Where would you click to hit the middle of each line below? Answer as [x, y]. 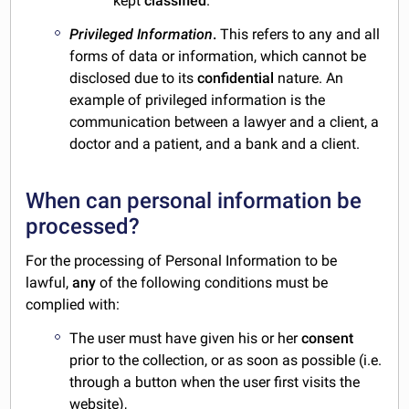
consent [328, 338]
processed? [83, 226]
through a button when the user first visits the [215, 382]
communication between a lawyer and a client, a [225, 121]
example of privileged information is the [198, 100]
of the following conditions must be [212, 282]
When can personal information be [194, 200]
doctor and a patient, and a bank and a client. [215, 143]
